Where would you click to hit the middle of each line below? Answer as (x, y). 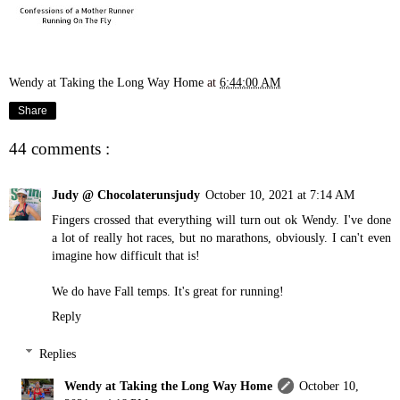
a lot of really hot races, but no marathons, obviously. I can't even (221, 237)
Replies (58, 353)
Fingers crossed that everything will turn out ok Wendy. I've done (221, 219)
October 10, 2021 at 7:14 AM (280, 194)
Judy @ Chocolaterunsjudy (126, 194)
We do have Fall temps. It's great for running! (168, 291)
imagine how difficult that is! (126, 255)
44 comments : (59, 148)
